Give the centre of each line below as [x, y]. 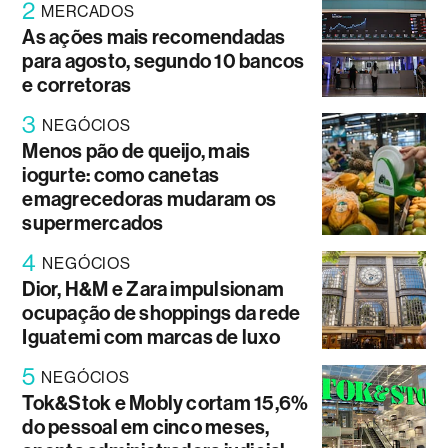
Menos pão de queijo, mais [136, 151]
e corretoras [77, 85]
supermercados [93, 223]
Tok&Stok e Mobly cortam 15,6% [165, 403]
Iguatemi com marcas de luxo [151, 337]
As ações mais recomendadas [154, 37]
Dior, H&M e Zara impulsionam [153, 289]
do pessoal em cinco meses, [146, 427]
